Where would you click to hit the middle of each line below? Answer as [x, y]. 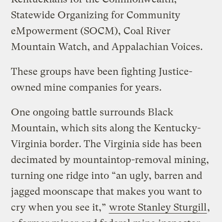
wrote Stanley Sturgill [158, 207]
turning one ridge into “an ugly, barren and [107, 175]
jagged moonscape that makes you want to [107, 191]
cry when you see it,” [60, 207]
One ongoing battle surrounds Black [92, 112]
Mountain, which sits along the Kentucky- [106, 128]
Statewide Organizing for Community [96, 15]
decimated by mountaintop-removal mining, [110, 160]
